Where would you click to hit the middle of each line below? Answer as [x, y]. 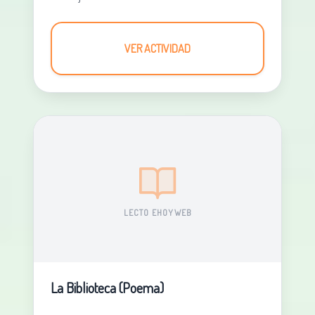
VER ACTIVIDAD [157, 49]
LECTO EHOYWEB [157, 213]
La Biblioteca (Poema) [107, 288]
